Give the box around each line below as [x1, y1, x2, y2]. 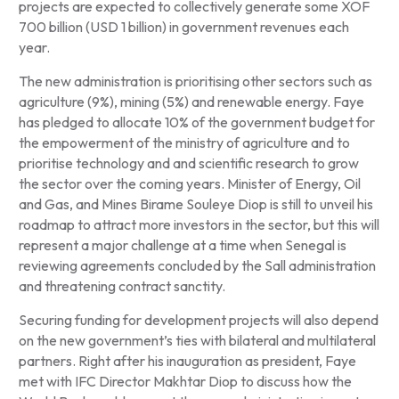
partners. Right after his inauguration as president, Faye [18, 352, 356, 370]
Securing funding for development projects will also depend [18, 311, 379, 330]
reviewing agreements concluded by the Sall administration [18, 256, 376, 275]
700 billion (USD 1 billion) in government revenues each [18, 18, 349, 37]
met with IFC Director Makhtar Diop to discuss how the [18, 372, 352, 391]
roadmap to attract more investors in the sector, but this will [18, 216, 379, 234]
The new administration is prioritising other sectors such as [18, 72, 372, 91]
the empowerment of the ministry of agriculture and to [18, 134, 350, 152]
